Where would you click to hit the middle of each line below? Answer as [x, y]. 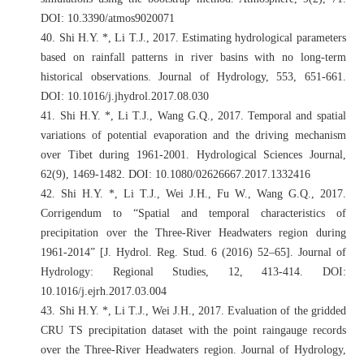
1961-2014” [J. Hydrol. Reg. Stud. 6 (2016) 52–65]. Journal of [193, 252]
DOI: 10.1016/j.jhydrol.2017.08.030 [125, 96]
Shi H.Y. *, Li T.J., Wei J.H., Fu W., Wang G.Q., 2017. [204, 193]
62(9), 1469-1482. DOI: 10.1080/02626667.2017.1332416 [176, 174]
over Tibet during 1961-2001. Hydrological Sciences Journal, [193, 154]
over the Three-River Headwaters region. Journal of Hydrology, [193, 349]
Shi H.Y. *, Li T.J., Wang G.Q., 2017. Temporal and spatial [203, 115]
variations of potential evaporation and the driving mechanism [193, 135]
